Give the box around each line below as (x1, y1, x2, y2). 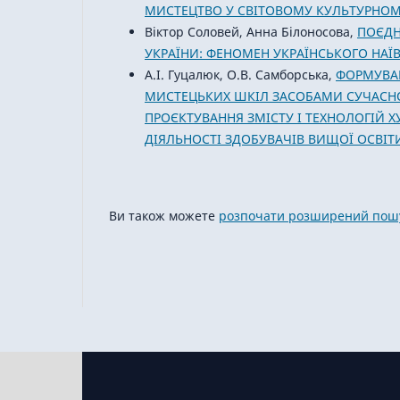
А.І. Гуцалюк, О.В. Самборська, (145, 66, 336, 84)
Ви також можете (109, 207, 219, 225)
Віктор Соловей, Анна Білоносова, (145, 23, 357, 41)
